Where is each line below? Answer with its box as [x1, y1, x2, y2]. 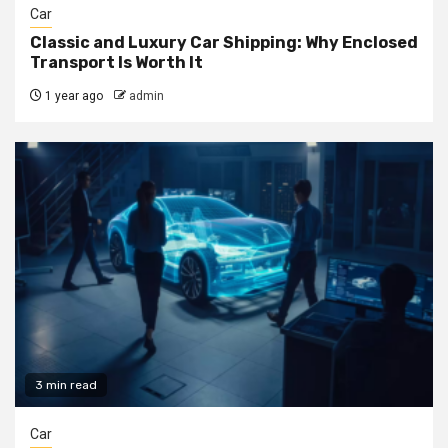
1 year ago [42, 88, 103, 103]
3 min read [35, 377, 97, 392]
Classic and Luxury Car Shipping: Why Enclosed [30, 32, 418, 52]
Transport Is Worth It [30, 52, 203, 72]
